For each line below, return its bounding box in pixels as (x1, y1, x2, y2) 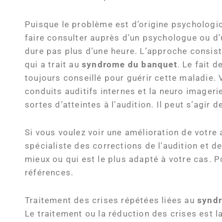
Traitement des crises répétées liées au (25, 195, 198, 205)
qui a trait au (25, 60, 82, 70)
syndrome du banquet (82, 60, 177, 70)
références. (25, 168, 74, 177)
